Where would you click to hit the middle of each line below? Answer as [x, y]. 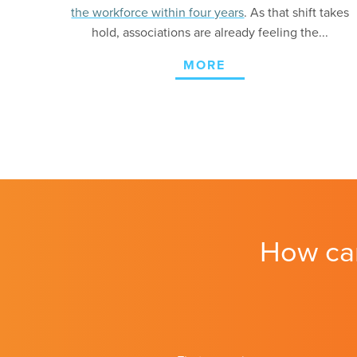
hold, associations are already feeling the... [210, 33]
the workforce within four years [158, 13]
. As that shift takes [297, 13]
